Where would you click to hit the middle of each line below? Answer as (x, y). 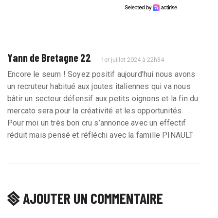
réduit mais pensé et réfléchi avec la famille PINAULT (100, 135)
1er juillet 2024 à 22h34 (133, 60)
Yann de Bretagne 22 (49, 58)
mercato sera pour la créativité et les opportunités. (95, 111)
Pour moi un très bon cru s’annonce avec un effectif (97, 123)
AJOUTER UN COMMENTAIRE (93, 198)
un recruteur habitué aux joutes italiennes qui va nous (99, 87)
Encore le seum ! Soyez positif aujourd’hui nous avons (101, 74)
